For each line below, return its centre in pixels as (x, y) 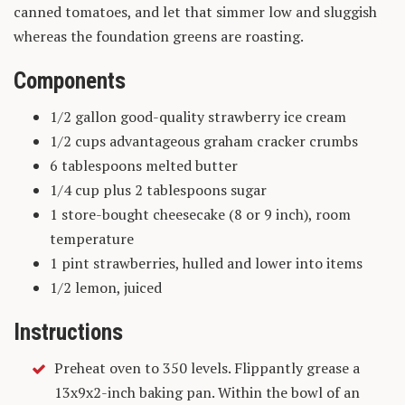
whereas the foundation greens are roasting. (159, 37)
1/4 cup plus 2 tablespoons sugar (158, 190)
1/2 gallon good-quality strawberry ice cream (198, 117)
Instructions (68, 333)
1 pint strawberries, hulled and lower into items (206, 264)
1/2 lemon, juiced (106, 288)
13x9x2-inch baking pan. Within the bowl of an (207, 393)
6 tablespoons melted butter (144, 166)
